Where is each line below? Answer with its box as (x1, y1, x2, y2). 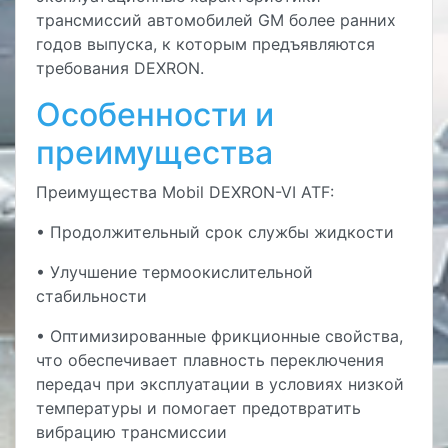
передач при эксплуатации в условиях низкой (36, 374, 404, 394)
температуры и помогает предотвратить (36, 398, 361, 418)
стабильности (36, 286, 147, 306)
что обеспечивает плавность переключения (36, 350, 384, 370)
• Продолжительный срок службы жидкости (36, 222, 394, 242)
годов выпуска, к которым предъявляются (36, 34, 375, 54)
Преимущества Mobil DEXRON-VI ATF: (36, 182, 334, 202)
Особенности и (36, 95, 274, 134)
